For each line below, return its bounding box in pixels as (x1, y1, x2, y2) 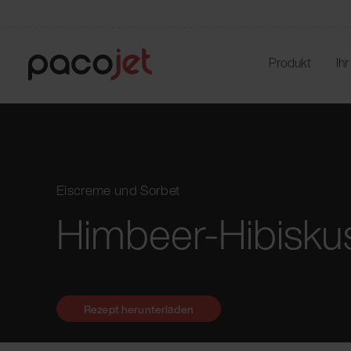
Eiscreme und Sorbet (56, 180, 180, 200)
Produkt (269, 52, 312, 72)
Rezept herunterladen (84, 300, 194, 317)
